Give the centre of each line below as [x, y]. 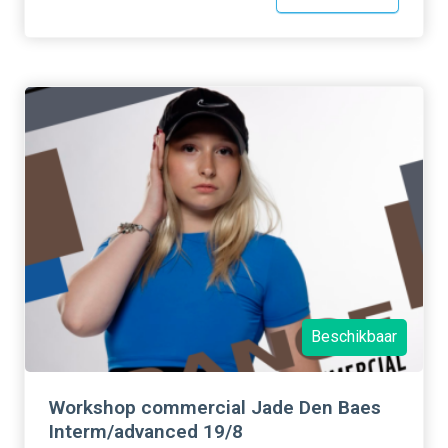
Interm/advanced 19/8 [146, 431]
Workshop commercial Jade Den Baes [215, 407]
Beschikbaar [354, 337]
